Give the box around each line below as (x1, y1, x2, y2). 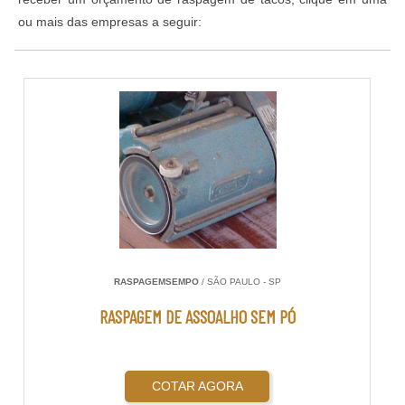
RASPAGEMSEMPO (113, 277, 199, 287)
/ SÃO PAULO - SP (198, 277, 281, 287)
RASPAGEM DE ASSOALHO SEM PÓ (99, 306, 296, 328)
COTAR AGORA (151, 379, 243, 394)
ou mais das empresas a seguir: (18, 14, 202, 30)
